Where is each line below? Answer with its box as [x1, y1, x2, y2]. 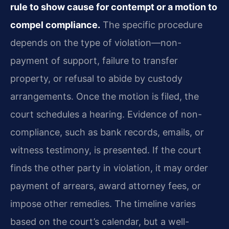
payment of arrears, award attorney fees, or [10, 180, 201, 192]
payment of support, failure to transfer [10, 55, 178, 66]
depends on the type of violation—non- [10, 37, 181, 49]
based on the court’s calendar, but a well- [10, 216, 189, 227]
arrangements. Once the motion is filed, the [10, 91, 199, 102]
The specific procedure [100, 19, 202, 31]
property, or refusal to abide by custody [10, 73, 182, 84]
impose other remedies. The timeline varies [10, 198, 196, 210]
